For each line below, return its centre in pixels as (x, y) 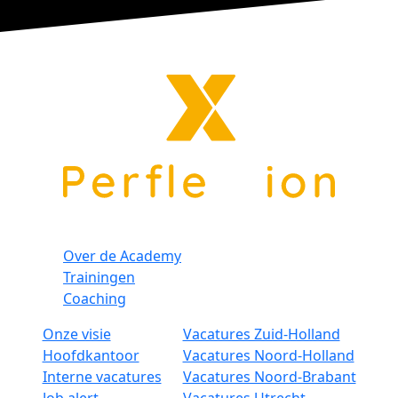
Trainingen (99, 278)
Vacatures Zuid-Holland (261, 334)
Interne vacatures (102, 377)
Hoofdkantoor (91, 356)
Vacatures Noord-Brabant (269, 377)
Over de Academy (122, 256)
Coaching (95, 299)
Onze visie (76, 334)
